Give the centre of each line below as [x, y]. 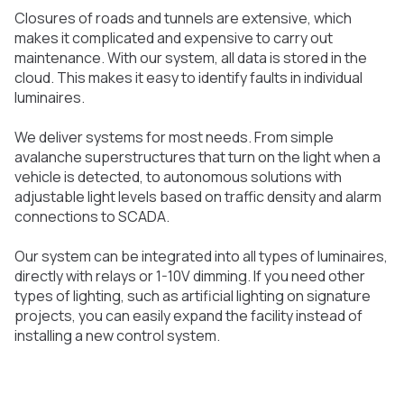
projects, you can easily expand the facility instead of [188, 316]
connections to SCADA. [93, 216]
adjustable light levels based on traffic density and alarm [198, 197]
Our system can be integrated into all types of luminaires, [201, 256]
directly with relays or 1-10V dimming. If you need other [190, 276]
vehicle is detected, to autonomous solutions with [178, 177]
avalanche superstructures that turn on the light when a [197, 157]
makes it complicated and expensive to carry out [174, 38]
